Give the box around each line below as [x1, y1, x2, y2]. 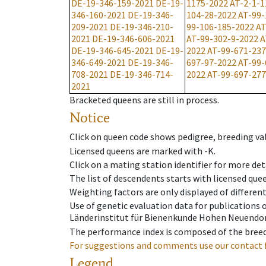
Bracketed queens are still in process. [69, 94, 219, 106]
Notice [69, 109, 110, 126]
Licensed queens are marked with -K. [69, 144, 216, 157]
